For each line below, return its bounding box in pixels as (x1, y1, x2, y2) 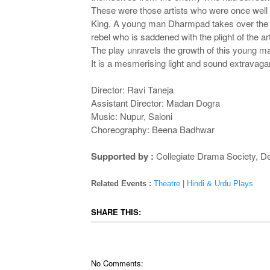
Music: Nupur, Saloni (90, 110, 172, 122)
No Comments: (90, 257, 143, 269)
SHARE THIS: (90, 206, 141, 218)
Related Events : (90, 179, 154, 188)
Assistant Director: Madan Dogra (90, 96, 220, 109)
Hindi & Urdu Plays (186, 179, 253, 188)
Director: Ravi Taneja (90, 83, 174, 96)
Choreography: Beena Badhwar (90, 123, 215, 136)
